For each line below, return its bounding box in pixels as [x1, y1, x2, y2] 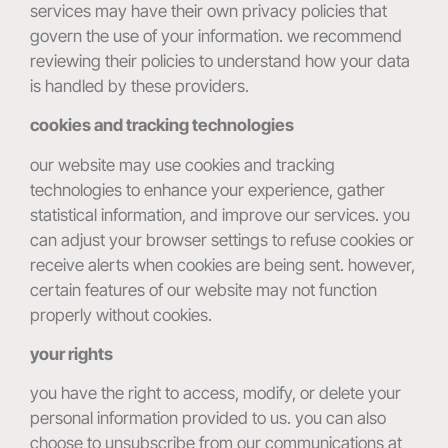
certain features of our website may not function [30, 279, 377, 300]
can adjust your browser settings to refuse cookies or [30, 229, 414, 250]
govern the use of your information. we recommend [30, 25, 402, 46]
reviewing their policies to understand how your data [30, 50, 410, 71]
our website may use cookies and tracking [30, 154, 335, 175]
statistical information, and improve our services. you [30, 204, 410, 225]
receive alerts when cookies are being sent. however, [30, 254, 415, 275]
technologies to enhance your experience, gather [30, 179, 385, 200]
